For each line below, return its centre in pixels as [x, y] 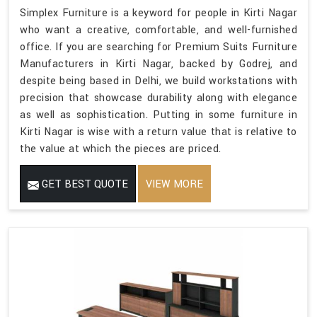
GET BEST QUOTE [83, 185]
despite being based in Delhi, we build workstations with [158, 81]
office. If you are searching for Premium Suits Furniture [158, 47]
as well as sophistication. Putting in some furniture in [158, 115]
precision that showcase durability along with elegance [158, 98]
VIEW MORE [174, 185]
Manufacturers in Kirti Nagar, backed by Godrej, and [158, 64]
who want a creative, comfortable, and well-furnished [158, 30]
